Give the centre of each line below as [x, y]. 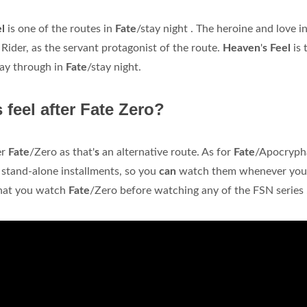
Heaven [242, 48]
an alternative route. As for [168, 152]
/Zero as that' [62, 152]
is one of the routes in [61, 29]
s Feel [278, 48]
